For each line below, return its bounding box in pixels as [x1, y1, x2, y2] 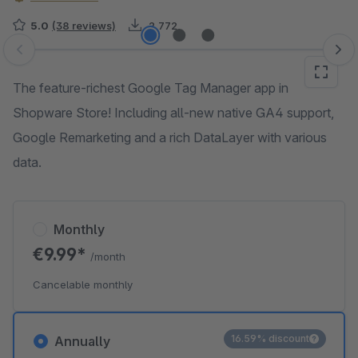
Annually [54, 333, 110, 349]
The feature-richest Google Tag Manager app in [13, 80, 288, 96]
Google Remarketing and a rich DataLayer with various [13, 129, 327, 145]
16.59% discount [231, 332, 309, 344]
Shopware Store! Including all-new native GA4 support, [13, 105, 334, 121]
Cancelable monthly [33, 278, 133, 291]
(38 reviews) [52, 19, 116, 32]
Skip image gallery [12, 50, 117, 66]
